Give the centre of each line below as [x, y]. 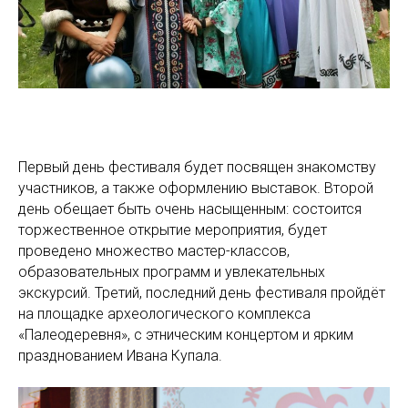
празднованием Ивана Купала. [120, 356]
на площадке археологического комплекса [164, 314]
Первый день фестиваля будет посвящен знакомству [197, 168]
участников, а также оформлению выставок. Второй [196, 189]
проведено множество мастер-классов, [154, 251]
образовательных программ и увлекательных [172, 272]
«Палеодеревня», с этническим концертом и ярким [186, 335]
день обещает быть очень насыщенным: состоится [190, 209]
